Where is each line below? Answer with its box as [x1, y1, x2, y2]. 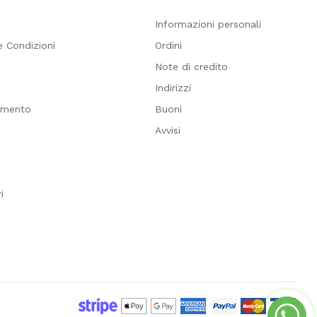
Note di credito [154, 61, 228, 73]
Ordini [154, 40, 182, 52]
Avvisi [154, 125, 180, 137]
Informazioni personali [154, 18, 261, 30]
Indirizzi [154, 82, 191, 94]
